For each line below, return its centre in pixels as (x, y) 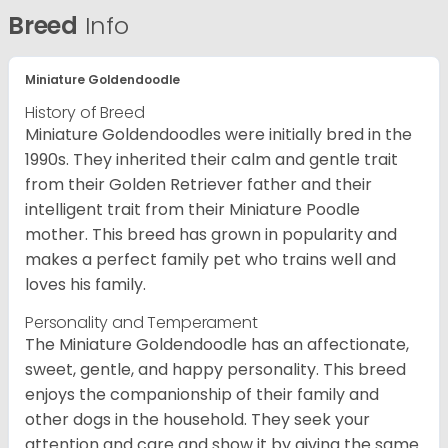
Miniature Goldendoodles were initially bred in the (218, 134)
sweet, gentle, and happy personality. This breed (215, 369)
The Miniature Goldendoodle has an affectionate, (217, 344)
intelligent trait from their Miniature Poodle (192, 209)
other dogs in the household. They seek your (197, 419)
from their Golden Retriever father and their (198, 184)
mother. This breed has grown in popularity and (211, 234)
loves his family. (85, 284)
